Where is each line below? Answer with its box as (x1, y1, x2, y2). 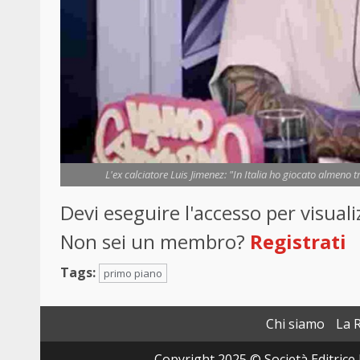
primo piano (104, 266, 162, 281)
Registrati (250, 228, 346, 256)
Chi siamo (266, 315, 325, 333)
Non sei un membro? (60, 228, 250, 256)
